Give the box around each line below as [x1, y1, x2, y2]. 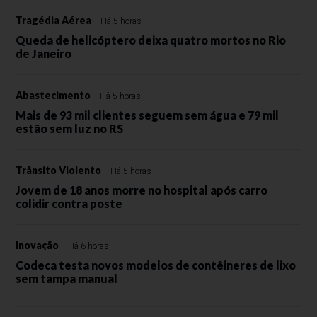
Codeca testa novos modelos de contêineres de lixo [16, 258, 296, 272]
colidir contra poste [16, 196, 123, 210]
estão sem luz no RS [16, 121, 124, 135]
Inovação [16, 238, 59, 251]
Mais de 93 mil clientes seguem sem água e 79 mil [16, 108, 279, 122]
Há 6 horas [68, 241, 110, 251]
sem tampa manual [16, 271, 118, 285]
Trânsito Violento [16, 163, 102, 176]
